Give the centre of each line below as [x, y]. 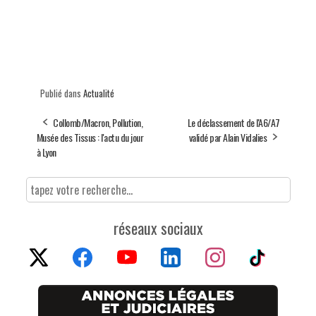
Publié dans [61, 93]
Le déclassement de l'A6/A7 [233, 122]
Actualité [98, 93]
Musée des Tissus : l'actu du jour [90, 137]
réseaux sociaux [158, 227]
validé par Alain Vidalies [227, 137]
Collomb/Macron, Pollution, [98, 122]
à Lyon [46, 152]
